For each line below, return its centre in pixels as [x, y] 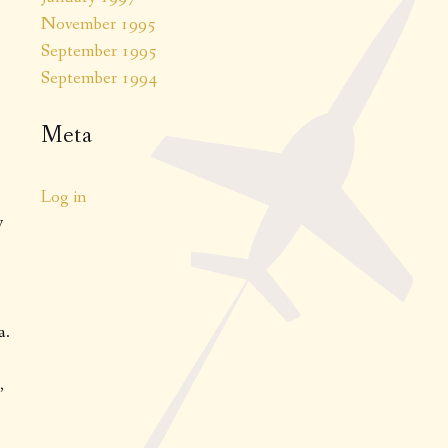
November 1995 [98, 23]
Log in [63, 196]
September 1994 [99, 77]
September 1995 [99, 50]
